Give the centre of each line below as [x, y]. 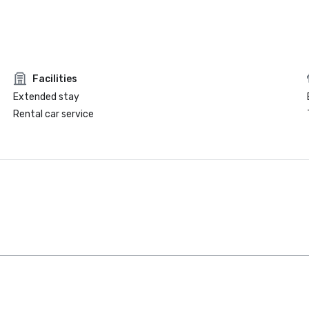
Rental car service [53, 114]
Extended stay [46, 97]
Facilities [54, 79]
